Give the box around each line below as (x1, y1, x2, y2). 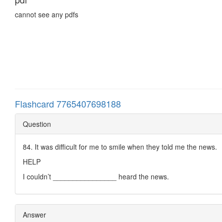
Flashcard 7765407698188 (15, 97, 121, 110)
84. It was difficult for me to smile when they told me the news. (23, 141, 217, 152)
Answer (23, 209, 46, 220)
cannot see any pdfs (15, 9, 78, 19)
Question (23, 118, 51, 129)
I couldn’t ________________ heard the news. (23, 171, 169, 181)
